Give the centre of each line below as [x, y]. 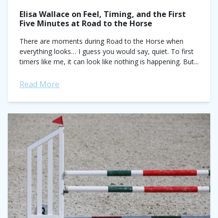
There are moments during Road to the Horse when [101, 41]
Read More [39, 84]
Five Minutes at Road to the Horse [86, 23]
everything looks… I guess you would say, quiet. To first [107, 51]
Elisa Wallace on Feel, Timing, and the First [103, 14]
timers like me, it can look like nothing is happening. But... [109, 62]
